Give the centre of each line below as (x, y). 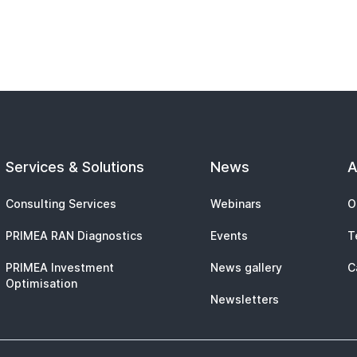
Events (229, 235)
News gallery (246, 267)
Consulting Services (61, 204)
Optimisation (41, 283)
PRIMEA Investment (59, 267)
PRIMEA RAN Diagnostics (74, 235)
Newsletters (244, 299)
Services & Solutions (75, 167)
